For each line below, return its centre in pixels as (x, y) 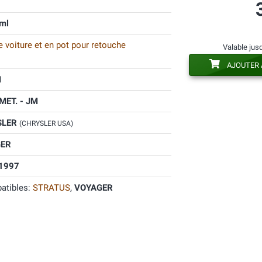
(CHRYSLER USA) (46, 123)
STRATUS (51, 188)
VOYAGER (93, 188)
